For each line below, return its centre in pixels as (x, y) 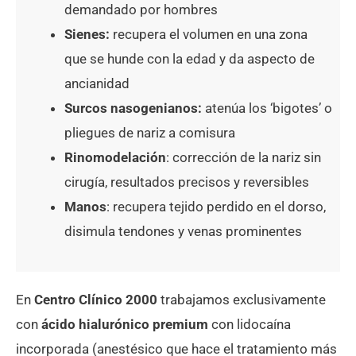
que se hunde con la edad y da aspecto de (190, 58)
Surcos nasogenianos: (133, 108)
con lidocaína (250, 325)
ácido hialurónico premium (125, 325)
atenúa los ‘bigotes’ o (267, 108)
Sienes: (89, 34)
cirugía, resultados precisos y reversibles (187, 182)
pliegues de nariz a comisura (150, 132)
